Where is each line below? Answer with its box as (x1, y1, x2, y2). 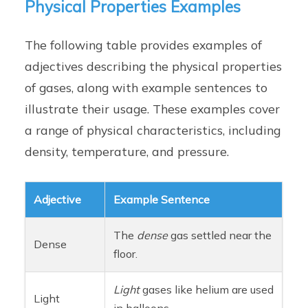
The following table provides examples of (25, 36, 263, 52)
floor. (113, 246, 138, 261)
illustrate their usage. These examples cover (25, 100, 280, 116)
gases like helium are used (140, 282, 274, 296)
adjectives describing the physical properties (25, 58, 283, 74)
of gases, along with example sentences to (25, 79, 268, 95)
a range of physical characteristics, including (25, 122, 281, 137)
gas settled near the (168, 228, 272, 242)
